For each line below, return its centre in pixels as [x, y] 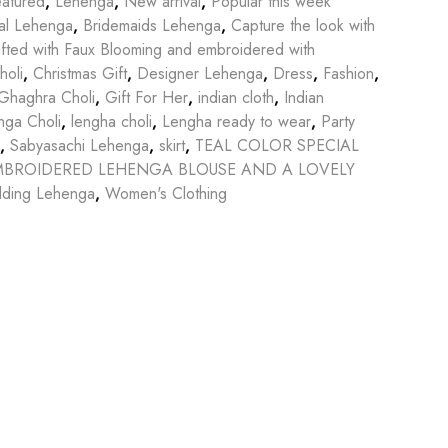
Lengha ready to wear [236, 121]
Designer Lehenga [200, 73]
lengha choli [111, 121]
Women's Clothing [166, 193]
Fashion [348, 73]
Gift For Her [146, 97]
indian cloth [236, 97]
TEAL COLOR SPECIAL [277, 145]
